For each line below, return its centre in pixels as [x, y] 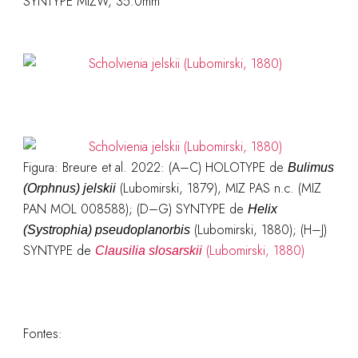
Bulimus [310, 167]
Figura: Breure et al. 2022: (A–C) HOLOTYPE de [155, 167]
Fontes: [42, 334]
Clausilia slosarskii [148, 251]
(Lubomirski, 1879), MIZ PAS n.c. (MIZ [218, 188]
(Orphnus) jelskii [69, 188]
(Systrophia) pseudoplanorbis [106, 230]
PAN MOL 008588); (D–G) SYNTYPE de [135, 209]
